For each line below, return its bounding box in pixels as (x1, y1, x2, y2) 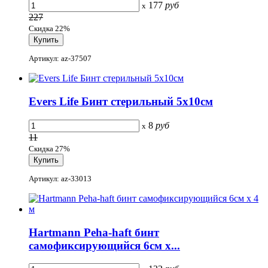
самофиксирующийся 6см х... (29, 239, 180, 252)
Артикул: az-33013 (29, 173, 92, 183)
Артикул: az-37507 (29, 54, 92, 63)
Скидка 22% (29, 23, 70, 33)
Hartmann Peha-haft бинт (29, 226, 159, 239)
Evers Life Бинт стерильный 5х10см (29, 95, 213, 108)
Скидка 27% (29, 144, 70, 153)
